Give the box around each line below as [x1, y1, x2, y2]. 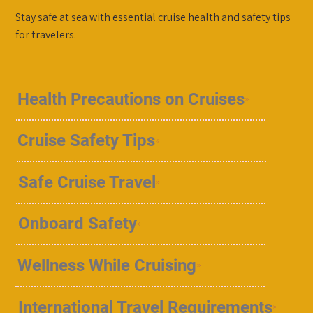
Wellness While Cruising [17, 256, 197, 275]
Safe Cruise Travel [17, 172, 156, 192]
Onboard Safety [17, 214, 137, 234]
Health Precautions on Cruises [17, 89, 245, 109]
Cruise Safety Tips [17, 131, 156, 151]
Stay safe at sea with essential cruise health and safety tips [15, 9, 291, 24]
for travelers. [15, 27, 77, 42]
